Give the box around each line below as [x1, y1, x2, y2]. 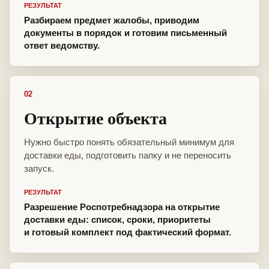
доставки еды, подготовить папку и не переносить [24, 150, 231, 161]
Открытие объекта [24, 106, 167, 131]
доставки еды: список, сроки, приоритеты [24, 214, 211, 225]
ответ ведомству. [24, 40, 100, 51]
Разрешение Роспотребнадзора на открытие [24, 202, 220, 213]
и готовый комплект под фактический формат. [24, 227, 231, 238]
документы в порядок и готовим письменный [24, 28, 227, 38]
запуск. [24, 163, 54, 174]
